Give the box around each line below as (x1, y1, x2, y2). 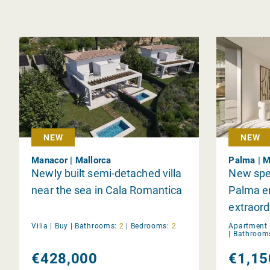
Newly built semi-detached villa (31, 166, 182, 180)
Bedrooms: (130, 221, 169, 230)
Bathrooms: (75, 221, 118, 230)
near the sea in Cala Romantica (31, 183, 183, 196)
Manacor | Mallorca (31, 154, 111, 166)
